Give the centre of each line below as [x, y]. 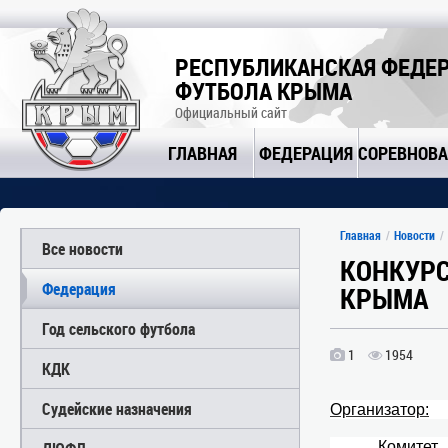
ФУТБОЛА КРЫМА [263, 91]
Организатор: [379, 409]
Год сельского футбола [118, 328]
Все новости [82, 248]
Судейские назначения [117, 408]
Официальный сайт [231, 112]
